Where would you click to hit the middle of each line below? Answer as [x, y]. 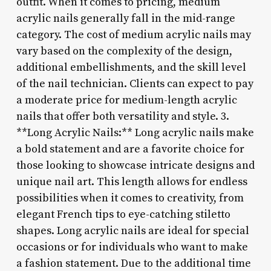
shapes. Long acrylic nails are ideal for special [132, 230]
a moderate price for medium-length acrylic [126, 100]
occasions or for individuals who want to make [132, 247]
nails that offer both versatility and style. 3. [122, 116]
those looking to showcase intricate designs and [135, 165]
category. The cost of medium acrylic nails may [133, 34]
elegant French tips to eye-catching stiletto [123, 214]
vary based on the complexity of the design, [124, 51]
